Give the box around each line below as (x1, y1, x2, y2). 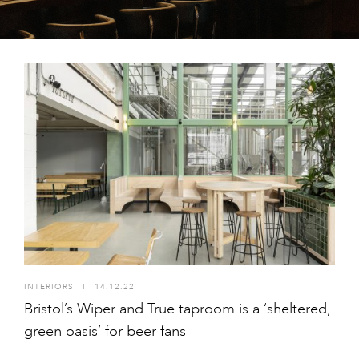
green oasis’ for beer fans (24, 321, 186, 340)
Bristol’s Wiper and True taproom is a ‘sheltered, (24, 299, 330, 317)
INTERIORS (24, 281, 74, 292)
